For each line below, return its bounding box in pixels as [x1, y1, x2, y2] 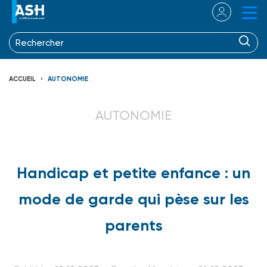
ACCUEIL [9, 74, 36, 83]
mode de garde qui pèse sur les [18, 189, 249, 209]
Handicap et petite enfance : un [17, 163, 250, 182]
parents [104, 215, 163, 235]
